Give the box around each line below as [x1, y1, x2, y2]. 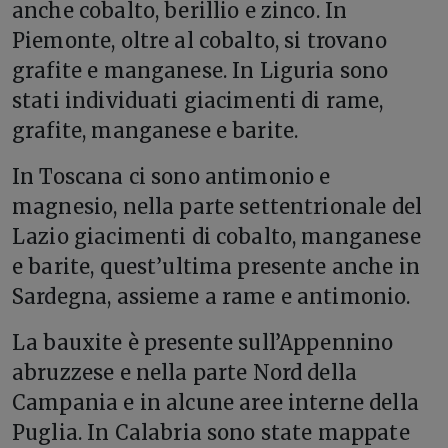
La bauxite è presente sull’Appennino [12, 330, 394, 355]
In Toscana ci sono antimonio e [12, 164, 331, 189]
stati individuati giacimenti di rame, [12, 88, 384, 113]
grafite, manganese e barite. [12, 118, 299, 143]
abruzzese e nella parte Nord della [12, 360, 358, 385]
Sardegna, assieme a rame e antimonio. [12, 284, 411, 309]
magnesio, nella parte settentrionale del [12, 194, 422, 219]
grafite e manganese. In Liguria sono [12, 58, 389, 83]
